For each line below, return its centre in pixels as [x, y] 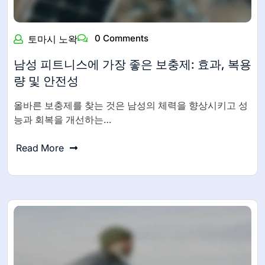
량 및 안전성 [46, 81]
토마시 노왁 [53, 39]
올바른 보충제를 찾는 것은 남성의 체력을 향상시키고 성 [131, 105]
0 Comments [120, 38]
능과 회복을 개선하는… [62, 119]
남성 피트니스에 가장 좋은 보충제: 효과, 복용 [132, 64]
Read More [40, 148]
